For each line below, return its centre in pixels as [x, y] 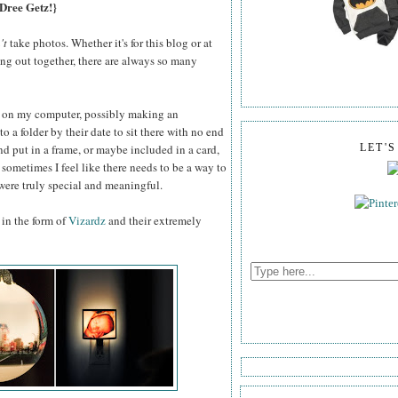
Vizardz [87, 221]
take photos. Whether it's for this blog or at [110, 43]
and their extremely [154, 221]
